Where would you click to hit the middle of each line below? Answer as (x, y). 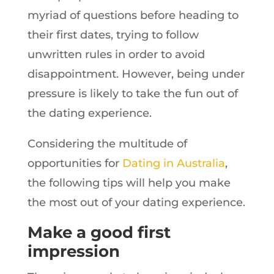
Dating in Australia (173, 164)
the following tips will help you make (129, 183)
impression (73, 252)
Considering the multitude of (107, 144)
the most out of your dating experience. (136, 203)
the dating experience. (89, 113)
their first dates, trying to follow (113, 35)
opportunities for (75, 164)
